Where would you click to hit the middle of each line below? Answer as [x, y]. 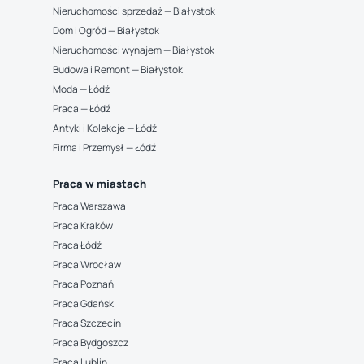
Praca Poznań [83, 284]
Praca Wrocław [87, 264]
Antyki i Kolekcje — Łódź [104, 128]
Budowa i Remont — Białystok [117, 69]
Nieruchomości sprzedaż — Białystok [134, 11]
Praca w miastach [99, 184]
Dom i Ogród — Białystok [106, 30]
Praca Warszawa [89, 206]
